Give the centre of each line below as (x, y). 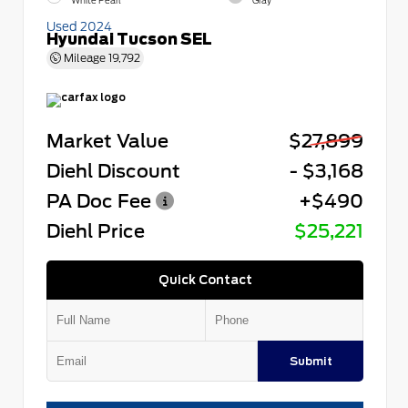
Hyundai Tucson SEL (129, 39)
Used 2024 (79, 25)
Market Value (107, 140)
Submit (311, 360)
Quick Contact (205, 279)
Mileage (85, 57)
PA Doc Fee (99, 200)
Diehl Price (96, 230)
